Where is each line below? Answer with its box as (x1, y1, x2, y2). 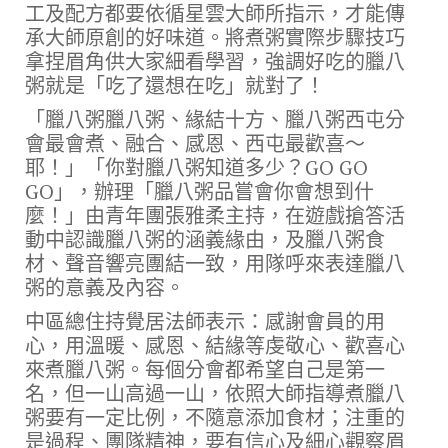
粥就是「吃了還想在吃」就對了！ (25, 72, 325, 100)
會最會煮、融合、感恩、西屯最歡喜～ (25, 130, 365, 158)
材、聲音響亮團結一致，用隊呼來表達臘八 (25, 250, 405, 278)
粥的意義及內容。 (25, 274, 185, 302)
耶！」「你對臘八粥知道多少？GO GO (25, 154, 368, 182)
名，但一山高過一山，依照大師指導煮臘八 (25, 380, 405, 408)
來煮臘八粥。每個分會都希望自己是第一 (25, 356, 385, 384)
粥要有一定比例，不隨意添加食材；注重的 (25, 404, 405, 432)
